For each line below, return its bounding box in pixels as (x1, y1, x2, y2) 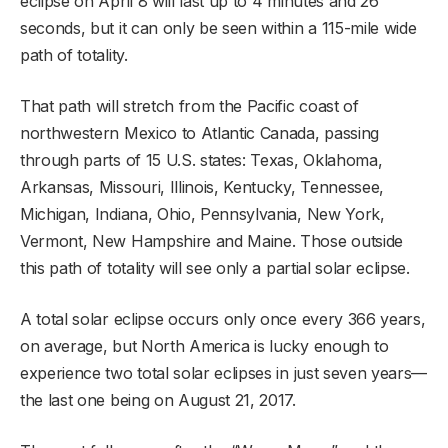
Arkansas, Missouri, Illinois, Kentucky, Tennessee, (20, 176, 384, 197)
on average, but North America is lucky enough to (20, 335, 389, 356)
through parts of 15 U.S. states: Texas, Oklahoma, (20, 149, 383, 170)
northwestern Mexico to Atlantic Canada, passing (20, 122, 379, 143)
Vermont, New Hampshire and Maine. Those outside (20, 230, 403, 251)
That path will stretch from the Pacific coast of (20, 95, 359, 116)
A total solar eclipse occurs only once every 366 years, (20, 308, 426, 329)
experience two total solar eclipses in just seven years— (20, 362, 428, 383)
